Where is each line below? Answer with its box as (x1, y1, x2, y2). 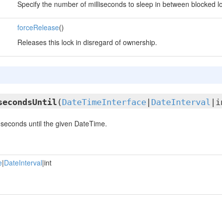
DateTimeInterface (61, 97, 146, 107)
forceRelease (17, 22, 59, 32)
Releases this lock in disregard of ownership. (17, 37, 157, 47)
